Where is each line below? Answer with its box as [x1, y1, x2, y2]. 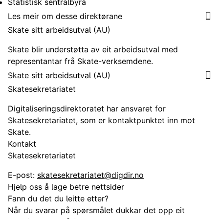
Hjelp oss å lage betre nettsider [8, 182, 124, 192]
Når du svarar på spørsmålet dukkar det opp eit [8, 205, 185, 215]
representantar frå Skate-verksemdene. [8, 56, 153, 66]
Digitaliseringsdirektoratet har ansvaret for [8, 104, 166, 113]
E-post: [8, 170, 37, 180]
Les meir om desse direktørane [8, 11, 122, 21]
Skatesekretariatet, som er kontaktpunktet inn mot [8, 115, 195, 125]
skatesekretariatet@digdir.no [37, 170, 144, 180]
